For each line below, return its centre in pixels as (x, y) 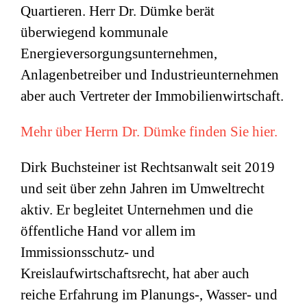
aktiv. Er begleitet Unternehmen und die (137, 210)
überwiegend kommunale (94, 33)
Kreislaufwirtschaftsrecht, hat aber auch (135, 274)
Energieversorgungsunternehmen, (119, 54)
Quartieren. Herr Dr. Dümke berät (118, 11)
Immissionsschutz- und (88, 253)
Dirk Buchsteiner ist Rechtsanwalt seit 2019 (148, 168)
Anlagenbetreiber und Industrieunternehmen (150, 75)
